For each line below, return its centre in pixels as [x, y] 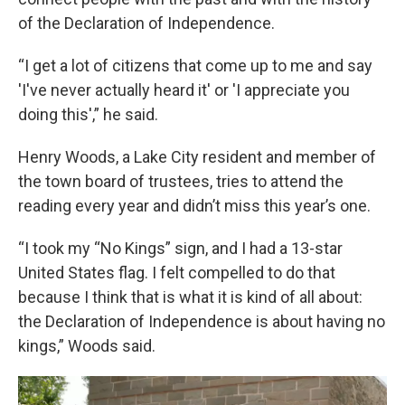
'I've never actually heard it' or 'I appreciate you [184, 89]
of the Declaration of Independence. [146, 23]
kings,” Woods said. [87, 345]
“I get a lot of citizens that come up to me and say [195, 65]
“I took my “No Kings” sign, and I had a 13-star [180, 248]
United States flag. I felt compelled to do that [177, 272]
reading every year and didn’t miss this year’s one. [194, 205]
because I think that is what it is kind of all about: [190, 297]
